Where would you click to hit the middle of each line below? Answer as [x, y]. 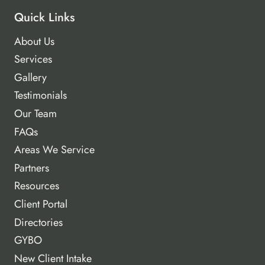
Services [33, 59]
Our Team [35, 114]
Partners [32, 168]
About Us [34, 41]
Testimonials [41, 96]
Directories [38, 222]
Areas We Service [54, 150]
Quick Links [44, 17]
